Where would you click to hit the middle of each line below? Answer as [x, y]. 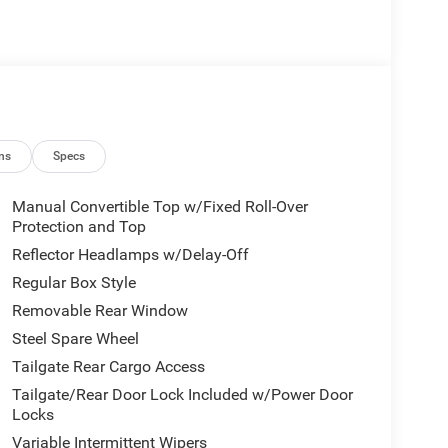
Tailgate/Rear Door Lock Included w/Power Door [182, 394]
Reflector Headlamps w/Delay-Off [130, 254]
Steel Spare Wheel [75, 338]
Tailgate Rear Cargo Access [108, 366]
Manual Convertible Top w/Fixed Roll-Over [159, 206]
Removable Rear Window [99, 310]
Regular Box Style [73, 282]
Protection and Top [78, 226]
